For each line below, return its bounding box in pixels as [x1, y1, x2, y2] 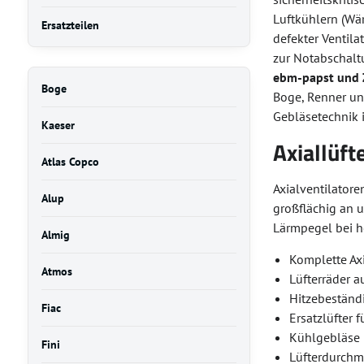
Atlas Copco [41, 154, 99, 169]
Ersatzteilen [41, 18, 99, 32]
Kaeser [41, 118, 75, 132]
